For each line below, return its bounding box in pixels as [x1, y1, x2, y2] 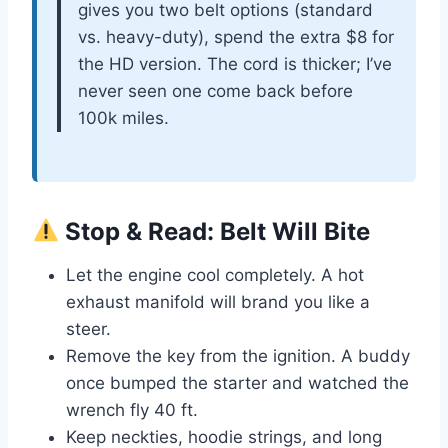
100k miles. [78, 107, 169, 128]
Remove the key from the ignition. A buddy [66, 345, 410, 366]
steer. [66, 318, 111, 339]
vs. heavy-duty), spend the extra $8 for [78, 26, 394, 47]
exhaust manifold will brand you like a [66, 291, 370, 312]
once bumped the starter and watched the [66, 372, 409, 393]
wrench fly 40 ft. [66, 399, 198, 420]
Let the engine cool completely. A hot [66, 264, 364, 285]
